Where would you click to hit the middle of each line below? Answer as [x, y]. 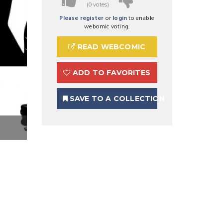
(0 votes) [98, 4]
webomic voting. [107, 27]
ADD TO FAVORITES [111, 72]
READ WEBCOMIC [111, 47]
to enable [141, 18]
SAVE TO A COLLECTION [116, 98]
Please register [82, 18]
